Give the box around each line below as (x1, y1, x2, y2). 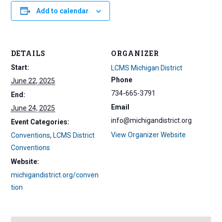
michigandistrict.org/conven (11, 171, 99, 179)
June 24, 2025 (11, 104, 55, 112)
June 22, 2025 (11, 77, 55, 85)
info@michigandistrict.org (111, 116, 192, 124)
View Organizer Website (111, 131, 186, 139)
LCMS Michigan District (111, 64, 182, 72)
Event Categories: (11, 118, 70, 126)
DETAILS (11, 49, 46, 58)
